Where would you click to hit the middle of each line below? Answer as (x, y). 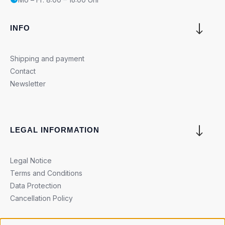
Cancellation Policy (41, 198)
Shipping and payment (47, 58)
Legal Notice (31, 160)
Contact (23, 71)
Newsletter (28, 83)
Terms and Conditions (46, 173)
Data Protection (36, 185)
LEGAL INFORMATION (55, 130)
